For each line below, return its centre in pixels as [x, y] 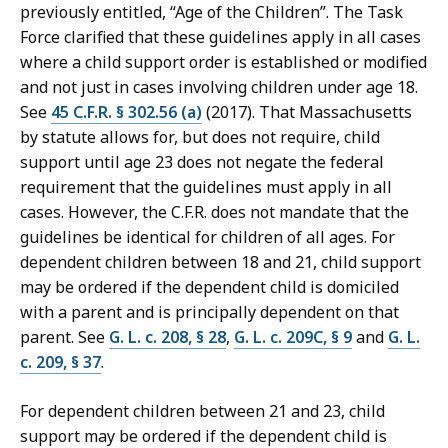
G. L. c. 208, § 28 [167, 337]
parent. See [64, 337]
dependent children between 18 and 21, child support [220, 262]
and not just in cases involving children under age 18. [219, 87]
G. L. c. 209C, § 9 [293, 337]
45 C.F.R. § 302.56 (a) [126, 112]
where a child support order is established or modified [223, 62]
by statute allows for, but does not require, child [200, 137]
